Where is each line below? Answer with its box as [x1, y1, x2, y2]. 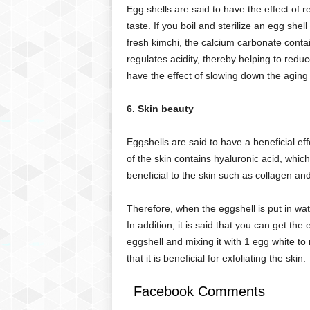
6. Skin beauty [126, 102, 194, 114]
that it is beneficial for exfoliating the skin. [126, 252, 306, 264]
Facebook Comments [133, 283, 265, 299]
